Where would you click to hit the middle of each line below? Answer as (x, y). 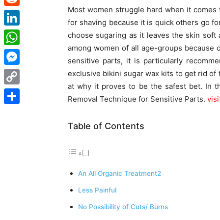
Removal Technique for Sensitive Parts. (137, 99)
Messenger (22, 72)
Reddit (14, 14)
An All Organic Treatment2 (120, 173)
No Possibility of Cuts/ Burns (123, 207)
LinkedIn (18, 33)
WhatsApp (21, 53)
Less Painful (97, 190)
